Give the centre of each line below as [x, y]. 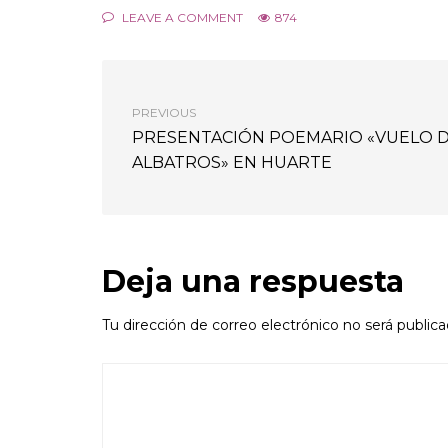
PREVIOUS [164, 112]
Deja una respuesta [253, 281]
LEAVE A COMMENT [181, 17]
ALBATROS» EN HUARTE [232, 162]
